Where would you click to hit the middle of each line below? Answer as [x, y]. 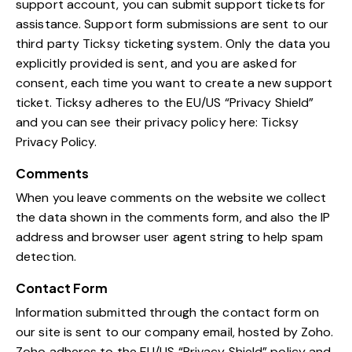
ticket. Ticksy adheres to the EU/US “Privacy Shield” [165, 103]
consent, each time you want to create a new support [174, 83]
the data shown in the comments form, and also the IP [173, 218]
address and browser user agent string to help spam [170, 237]
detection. [46, 257]
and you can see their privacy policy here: [139, 123]
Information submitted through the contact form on [167, 313]
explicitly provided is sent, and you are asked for [157, 64]
